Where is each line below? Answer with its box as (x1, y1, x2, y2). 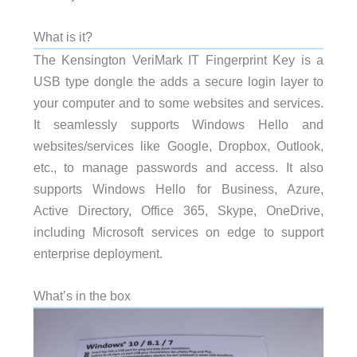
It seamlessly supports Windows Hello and (33, 117, 324, 132)
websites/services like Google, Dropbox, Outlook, (33, 139, 324, 154)
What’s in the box (33, 288, 131, 304)
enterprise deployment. (33, 246, 163, 261)
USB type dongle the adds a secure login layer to (33, 74, 324, 89)
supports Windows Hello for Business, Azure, (33, 182, 324, 197)
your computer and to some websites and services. (33, 96, 324, 111)
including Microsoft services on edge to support (33, 225, 324, 240)
